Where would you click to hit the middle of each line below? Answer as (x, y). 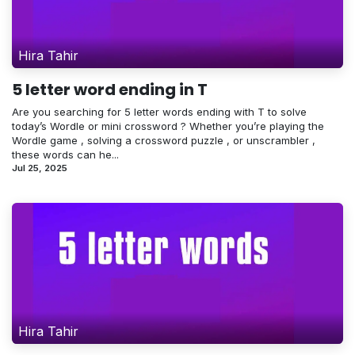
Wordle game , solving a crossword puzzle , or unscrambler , (164, 141)
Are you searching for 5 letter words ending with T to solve (159, 112)
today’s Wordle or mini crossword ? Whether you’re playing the (168, 126)
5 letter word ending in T (110, 90)
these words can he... (65, 155)
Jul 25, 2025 (40, 168)
